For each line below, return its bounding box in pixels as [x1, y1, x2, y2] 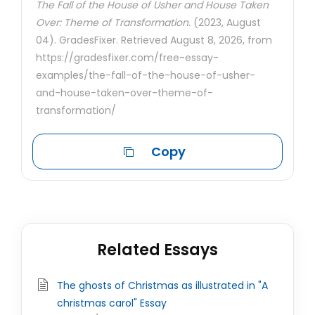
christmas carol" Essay [57, 296, 167, 310]
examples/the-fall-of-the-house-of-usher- [36, 68, 255, 82]
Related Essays [97, 239, 218, 261]
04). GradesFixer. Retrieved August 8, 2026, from [36, 33, 272, 47]
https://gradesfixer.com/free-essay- [36, 51, 219, 65]
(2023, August [191, 15, 261, 30]
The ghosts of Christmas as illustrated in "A [57, 278, 268, 292]
